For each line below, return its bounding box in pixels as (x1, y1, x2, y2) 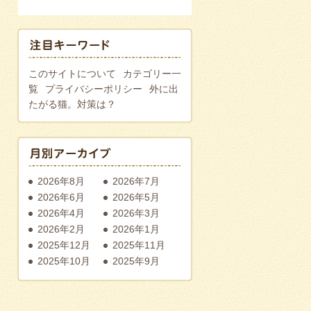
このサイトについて (28, 67, 116, 79)
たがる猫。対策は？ (28, 98, 116, 110)
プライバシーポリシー (45, 83, 142, 94)
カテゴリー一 (123, 67, 181, 79)
